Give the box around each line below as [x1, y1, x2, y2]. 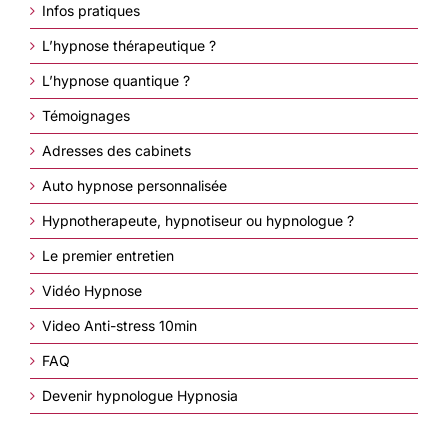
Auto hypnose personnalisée [42, 176, 227, 194]
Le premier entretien [42, 246, 174, 264]
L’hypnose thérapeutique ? [42, 36, 216, 54]
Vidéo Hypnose [42, 281, 142, 299]
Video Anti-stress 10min [42, 316, 197, 334]
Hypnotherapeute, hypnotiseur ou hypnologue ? [42, 211, 354, 229]
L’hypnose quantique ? [42, 71, 190, 89]
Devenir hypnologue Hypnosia [42, 386, 238, 404]
